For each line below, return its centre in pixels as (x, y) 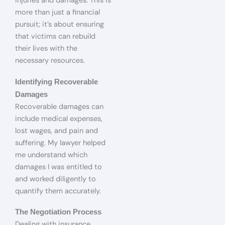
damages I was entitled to (59, 167)
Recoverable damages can (59, 106)
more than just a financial (58, 13)
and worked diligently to (55, 179)
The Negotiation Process (58, 212)
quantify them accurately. (58, 191)
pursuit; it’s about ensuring (60, 25)
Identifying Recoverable (57, 82)
